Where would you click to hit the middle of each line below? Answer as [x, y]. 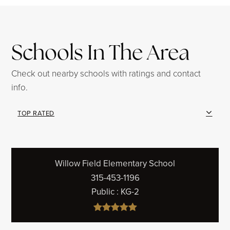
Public [104, 191]
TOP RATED [36, 113]
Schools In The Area [101, 52]
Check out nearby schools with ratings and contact [106, 73]
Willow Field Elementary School [115, 163]
